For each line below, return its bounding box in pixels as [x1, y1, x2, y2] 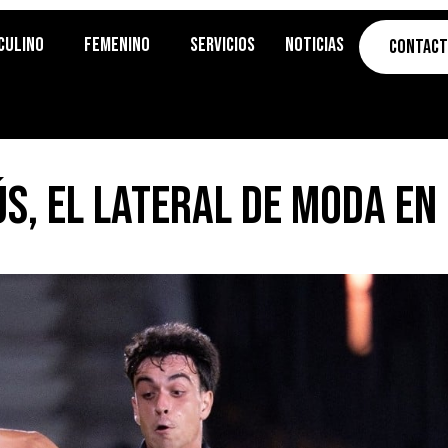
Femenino [83, 33, 150, 57]
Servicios [189, 33, 255, 57]
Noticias [284, 33, 344, 57]
